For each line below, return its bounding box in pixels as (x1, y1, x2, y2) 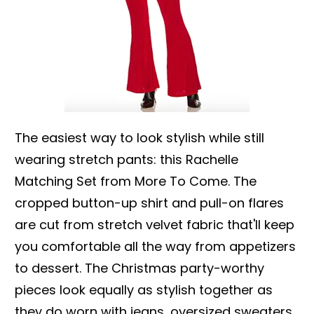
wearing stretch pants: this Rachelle (15, 150, 238, 168)
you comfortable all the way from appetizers (15, 237, 296, 255)
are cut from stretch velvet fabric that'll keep (15, 215, 294, 233)
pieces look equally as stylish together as (15, 280, 273, 299)
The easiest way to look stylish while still (15, 128, 264, 146)
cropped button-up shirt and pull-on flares (15, 193, 284, 212)
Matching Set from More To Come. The (15, 172, 257, 190)
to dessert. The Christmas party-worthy (15, 259, 264, 277)
